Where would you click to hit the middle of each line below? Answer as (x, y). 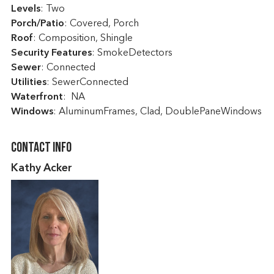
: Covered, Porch (101, 24)
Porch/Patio (37, 24)
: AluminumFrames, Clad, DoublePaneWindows (157, 112)
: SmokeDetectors (132, 53)
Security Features (51, 53)
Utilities (28, 83)
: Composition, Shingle (83, 39)
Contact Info (41, 148)
